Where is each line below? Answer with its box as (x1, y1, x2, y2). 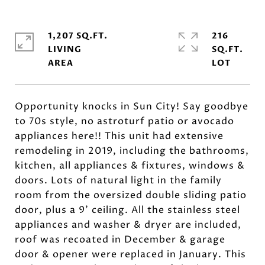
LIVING (48, 44, 82, 55)
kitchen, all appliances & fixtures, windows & (15, 159, 245, 172)
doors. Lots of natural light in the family (15, 174, 222, 187)
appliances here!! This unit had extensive (15, 130, 224, 143)
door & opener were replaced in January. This (15, 248, 246, 261)
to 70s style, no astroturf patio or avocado (15, 115, 234, 128)
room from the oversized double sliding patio (15, 189, 247, 202)
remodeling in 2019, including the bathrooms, (15, 144, 249, 157)
